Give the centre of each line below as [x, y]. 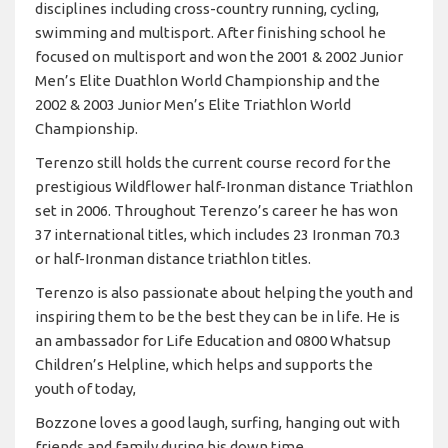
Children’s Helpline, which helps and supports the [204, 364]
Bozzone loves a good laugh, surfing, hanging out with [217, 422]
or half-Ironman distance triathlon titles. [173, 258]
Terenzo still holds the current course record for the [213, 162]
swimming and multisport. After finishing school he [210, 32]
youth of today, [85, 388]
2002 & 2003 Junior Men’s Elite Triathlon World [193, 104]
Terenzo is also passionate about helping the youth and [224, 292]
